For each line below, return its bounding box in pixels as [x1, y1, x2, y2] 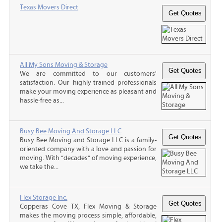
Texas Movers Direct [20, 3, 78, 11]
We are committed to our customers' [20, 69, 157, 78]
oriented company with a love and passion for [20, 145, 157, 153]
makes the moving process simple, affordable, [20, 211, 157, 220]
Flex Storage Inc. [20, 193, 67, 202]
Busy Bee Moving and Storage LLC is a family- [20, 136, 157, 144]
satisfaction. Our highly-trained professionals [20, 78, 157, 87]
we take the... [20, 163, 58, 171]
